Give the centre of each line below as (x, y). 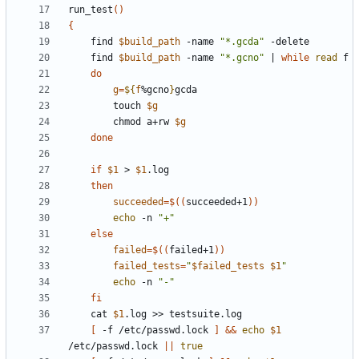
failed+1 (192, 250)
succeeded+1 (217, 202)
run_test (91, 10)
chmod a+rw (144, 122)
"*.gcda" (242, 42)
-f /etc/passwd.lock (155, 331)
